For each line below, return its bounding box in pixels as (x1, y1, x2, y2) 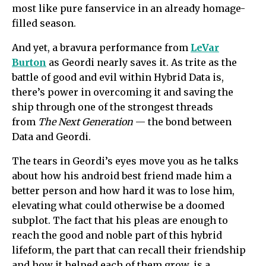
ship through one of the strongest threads (12, 101, 213, 113)
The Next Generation (38, 116, 135, 128)
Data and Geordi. (12, 131, 93, 143)
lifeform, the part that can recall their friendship (12, 244, 246, 256)
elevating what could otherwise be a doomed (12, 199, 224, 212)
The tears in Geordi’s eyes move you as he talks (12, 155, 239, 167)
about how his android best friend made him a (12, 170, 232, 182)
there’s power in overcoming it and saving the (12, 86, 233, 99)
